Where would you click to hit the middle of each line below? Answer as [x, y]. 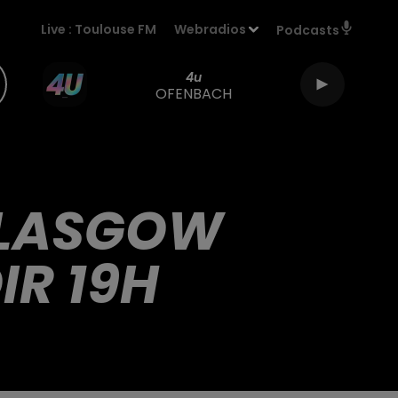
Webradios [211, 29]
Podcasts [308, 30]
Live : [58, 29]
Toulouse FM [116, 29]
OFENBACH [194, 93]
